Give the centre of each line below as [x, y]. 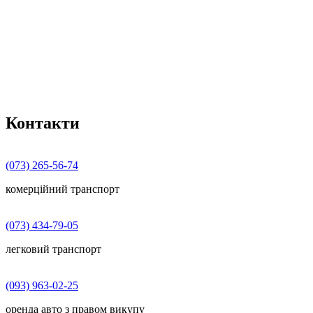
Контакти [43, 123]
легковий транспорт [53, 249]
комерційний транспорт [63, 189]
